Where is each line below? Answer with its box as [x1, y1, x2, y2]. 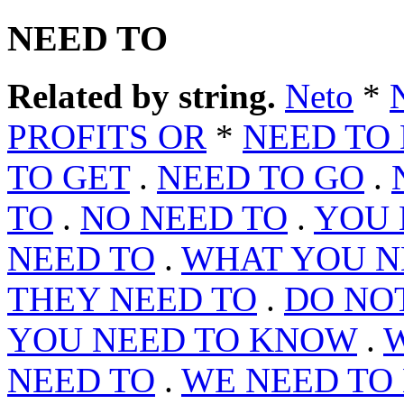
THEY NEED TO [7, 280, 257, 319]
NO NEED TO [80, 198, 288, 238]
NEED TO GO [157, 158, 364, 197]
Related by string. [7, 77, 276, 116]
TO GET [7, 158, 130, 197]
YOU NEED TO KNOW [7, 320, 357, 360]
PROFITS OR [7, 117, 207, 157]
